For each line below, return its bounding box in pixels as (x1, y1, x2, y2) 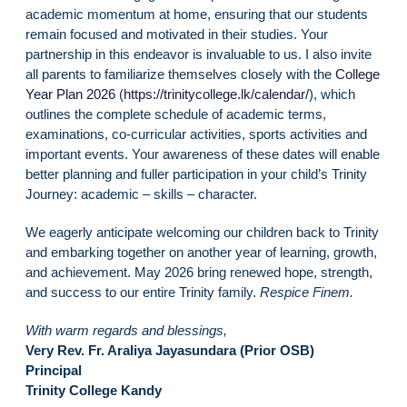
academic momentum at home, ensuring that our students (25, 5, 368, 22)
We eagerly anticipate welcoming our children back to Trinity (25, 223, 379, 240)
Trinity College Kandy (25, 382, 162, 398)
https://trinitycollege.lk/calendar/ (124, 85, 309, 102)
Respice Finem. (260, 283, 353, 300)
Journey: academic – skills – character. (25, 185, 257, 202)
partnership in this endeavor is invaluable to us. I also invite (25, 45, 372, 62)
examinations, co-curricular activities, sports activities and (25, 125, 367, 142)
